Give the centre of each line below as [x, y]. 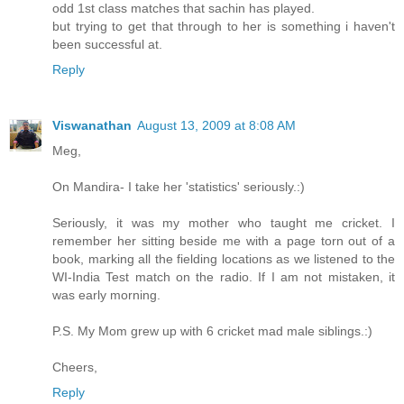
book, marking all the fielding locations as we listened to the [224, 258]
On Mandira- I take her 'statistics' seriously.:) [179, 186]
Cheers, [75, 367]
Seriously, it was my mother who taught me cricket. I [224, 222]
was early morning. [106, 294]
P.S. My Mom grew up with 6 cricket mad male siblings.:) [212, 331]
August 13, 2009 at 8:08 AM [216, 125]
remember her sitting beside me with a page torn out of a [224, 240]
